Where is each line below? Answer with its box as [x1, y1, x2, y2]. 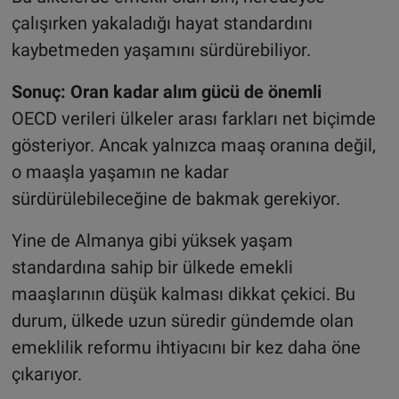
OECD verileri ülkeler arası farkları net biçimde [11, 107, 376, 129]
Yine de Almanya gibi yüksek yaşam [11, 229, 293, 251]
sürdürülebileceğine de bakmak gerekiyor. [11, 187, 340, 209]
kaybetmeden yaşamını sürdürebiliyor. [11, 38, 311, 61]
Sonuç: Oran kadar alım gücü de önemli [11, 80, 322, 102]
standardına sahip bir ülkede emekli [11, 256, 293, 278]
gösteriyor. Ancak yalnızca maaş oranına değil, [11, 134, 376, 156]
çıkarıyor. [11, 362, 82, 385]
